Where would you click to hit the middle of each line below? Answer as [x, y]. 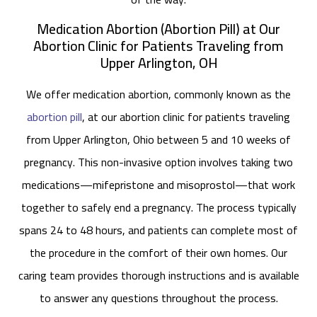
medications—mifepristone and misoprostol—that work [158, 185]
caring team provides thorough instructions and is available [158, 276]
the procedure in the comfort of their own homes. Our [158, 253]
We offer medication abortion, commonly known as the [158, 94]
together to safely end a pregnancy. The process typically [158, 208]
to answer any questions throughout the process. [158, 298]
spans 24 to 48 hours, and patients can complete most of [158, 230]
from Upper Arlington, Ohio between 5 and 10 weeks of [158, 140]
